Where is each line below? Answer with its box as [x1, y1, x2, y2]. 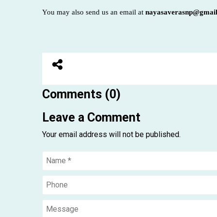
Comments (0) [42, 87, 121, 101]
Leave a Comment [42, 110, 140, 124]
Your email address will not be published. [42, 129, 181, 139]
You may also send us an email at [42, 8, 145, 16]
